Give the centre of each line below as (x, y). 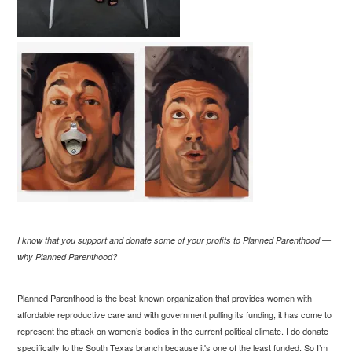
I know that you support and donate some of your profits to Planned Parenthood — (174, 240)
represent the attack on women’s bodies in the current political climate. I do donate (173, 330)
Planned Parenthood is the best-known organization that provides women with (165, 297)
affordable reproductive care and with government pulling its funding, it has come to (175, 314)
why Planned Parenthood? (68, 256)
